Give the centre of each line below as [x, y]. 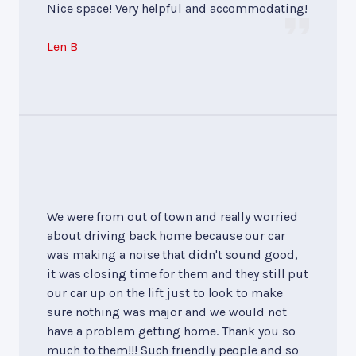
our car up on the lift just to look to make [165, 292]
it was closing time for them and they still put [178, 273]
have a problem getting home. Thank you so [171, 331]
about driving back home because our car [166, 235]
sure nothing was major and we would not [167, 311]
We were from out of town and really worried [172, 216]
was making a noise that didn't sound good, [172, 254]
